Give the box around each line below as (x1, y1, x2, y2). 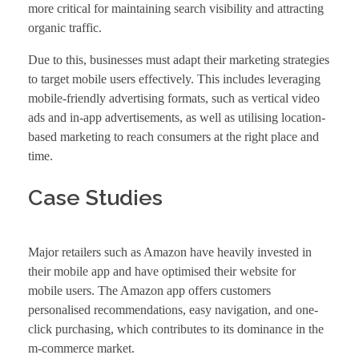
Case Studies (28, 184, 163, 210)
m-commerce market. (28, 341, 135, 356)
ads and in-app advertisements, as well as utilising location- (28, 110, 325, 124)
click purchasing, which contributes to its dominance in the (28, 322, 324, 337)
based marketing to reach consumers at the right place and (28, 129, 319, 143)
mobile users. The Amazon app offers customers (28, 284, 271, 298)
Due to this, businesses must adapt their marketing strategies (28, 52, 329, 67)
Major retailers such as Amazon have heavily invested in (28, 245, 312, 260)
